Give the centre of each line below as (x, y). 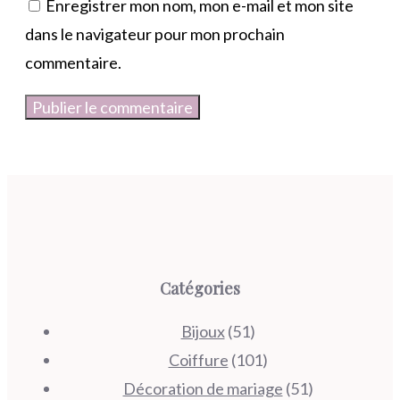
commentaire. (73, 62)
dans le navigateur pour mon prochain (155, 33)
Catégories (200, 289)
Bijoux (203, 332)
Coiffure (198, 360)
